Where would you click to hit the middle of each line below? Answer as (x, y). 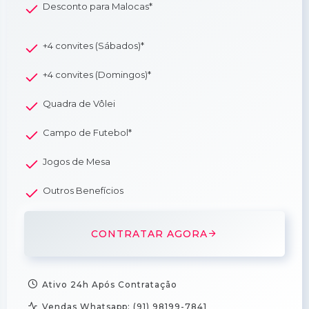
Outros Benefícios (83, 190)
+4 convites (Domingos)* (97, 74)
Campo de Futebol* (87, 132)
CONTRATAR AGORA (149, 233)
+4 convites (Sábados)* (93, 45)
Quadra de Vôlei (79, 103)
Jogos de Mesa (77, 161)
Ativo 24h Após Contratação (110, 284)
